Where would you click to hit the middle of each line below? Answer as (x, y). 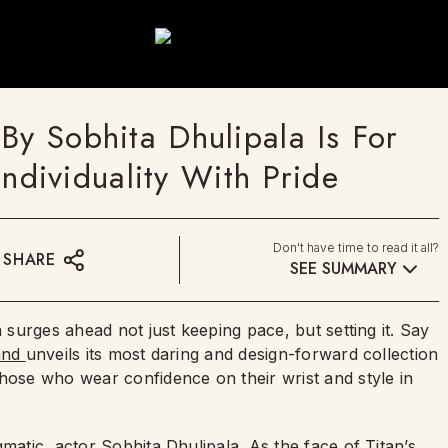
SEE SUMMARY (343, 268)
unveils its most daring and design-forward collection (232, 354)
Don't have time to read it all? (355, 247)
